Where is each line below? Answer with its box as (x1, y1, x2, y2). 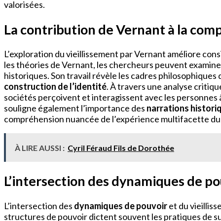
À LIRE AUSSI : (15, 143, 65, 153)
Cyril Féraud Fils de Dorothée (68, 143, 174, 153)
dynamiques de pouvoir (74, 200, 167, 211)
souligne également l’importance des (4, 103, 147, 114)
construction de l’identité (4, 81, 107, 92)
